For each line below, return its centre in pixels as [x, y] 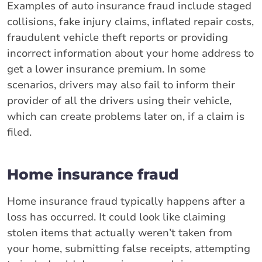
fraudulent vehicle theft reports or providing [118, 37]
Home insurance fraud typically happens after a [126, 201]
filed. [19, 132]
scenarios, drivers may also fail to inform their [121, 85]
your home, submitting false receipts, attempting [129, 248]
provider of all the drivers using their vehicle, [119, 100]
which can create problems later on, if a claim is [126, 116]
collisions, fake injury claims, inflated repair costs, [130, 21]
